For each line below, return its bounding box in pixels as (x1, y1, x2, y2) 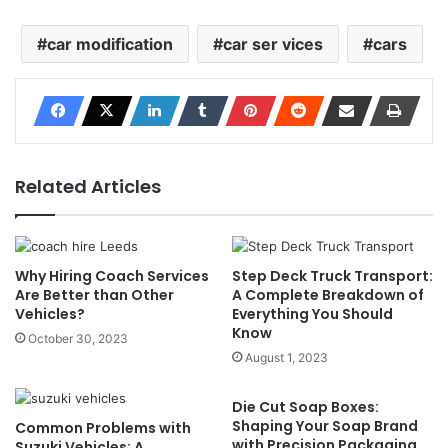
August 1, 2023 (245, 350, 328, 365)
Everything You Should (232, 304, 393, 324)
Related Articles (15, 174, 161, 199)
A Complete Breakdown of (232, 285, 424, 305)
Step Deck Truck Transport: (232, 266, 433, 286)
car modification (46, 34, 173, 54)
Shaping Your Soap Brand (232, 416, 418, 436)
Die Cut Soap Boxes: (232, 397, 379, 417)
